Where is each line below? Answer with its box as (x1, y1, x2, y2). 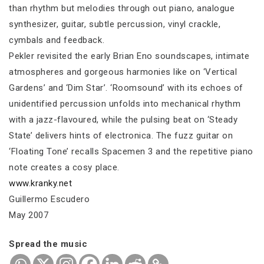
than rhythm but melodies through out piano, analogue (9, 2, 235, 14)
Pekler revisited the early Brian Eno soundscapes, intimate (9, 50, 250, 61)
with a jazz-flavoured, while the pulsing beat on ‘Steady (9, 114, 238, 125)
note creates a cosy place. (9, 161, 120, 173)
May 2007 (9, 209, 49, 220)
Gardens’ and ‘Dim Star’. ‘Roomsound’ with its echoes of (9, 82, 243, 93)
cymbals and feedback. (9, 34, 105, 45)
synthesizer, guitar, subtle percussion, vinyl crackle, (9, 18, 221, 29)
